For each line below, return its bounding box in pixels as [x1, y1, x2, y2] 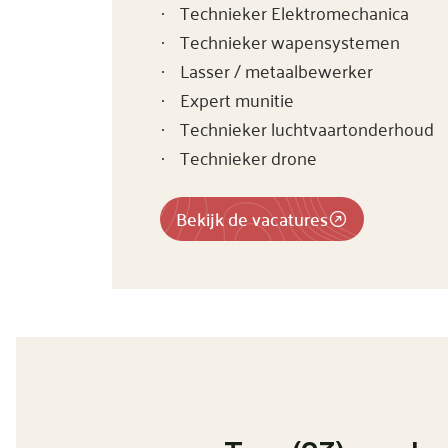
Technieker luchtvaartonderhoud [180, 112, 434, 144]
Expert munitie [180, 83, 294, 115]
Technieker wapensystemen [180, 25, 400, 57]
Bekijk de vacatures [176, 201, 328, 235]
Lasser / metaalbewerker [180, 54, 373, 86]
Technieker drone [180, 141, 317, 173]
